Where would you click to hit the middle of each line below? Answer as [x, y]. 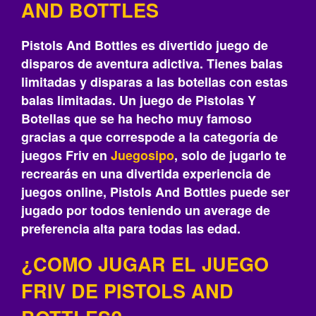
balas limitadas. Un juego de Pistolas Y [139, 100]
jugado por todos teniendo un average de [146, 210]
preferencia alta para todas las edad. [131, 229]
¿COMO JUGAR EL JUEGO [145, 264]
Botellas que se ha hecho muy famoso [136, 119]
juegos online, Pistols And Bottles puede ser [156, 192]
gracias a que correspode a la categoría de [150, 137]
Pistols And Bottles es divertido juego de [145, 45]
